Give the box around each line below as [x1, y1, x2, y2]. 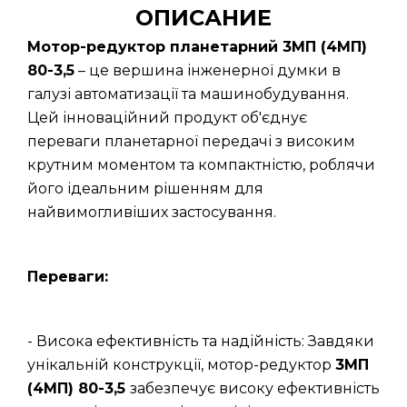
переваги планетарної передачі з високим [27, 133, 355, 150]
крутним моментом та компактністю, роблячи [27, 156, 375, 174]
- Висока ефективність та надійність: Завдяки [27, 333, 374, 350]
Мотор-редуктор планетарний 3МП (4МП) [27, 38, 367, 55]
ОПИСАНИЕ [135, 5, 272, 31]
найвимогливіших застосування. [27, 203, 276, 221]
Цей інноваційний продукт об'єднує [27, 109, 307, 126]
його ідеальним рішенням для [27, 180, 263, 197]
